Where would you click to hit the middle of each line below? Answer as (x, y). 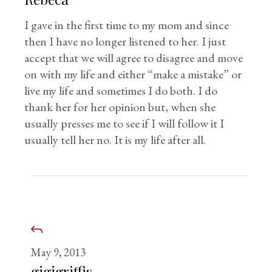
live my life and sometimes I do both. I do (121, 90)
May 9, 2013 (59, 252)
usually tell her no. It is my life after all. (115, 140)
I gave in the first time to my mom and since (127, 25)
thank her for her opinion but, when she (120, 107)
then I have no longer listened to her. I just (125, 41)
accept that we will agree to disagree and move (134, 58)
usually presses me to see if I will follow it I (124, 123)
